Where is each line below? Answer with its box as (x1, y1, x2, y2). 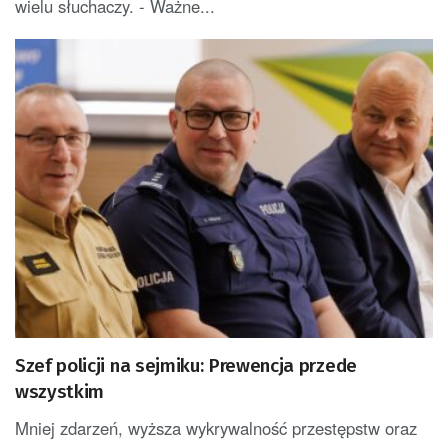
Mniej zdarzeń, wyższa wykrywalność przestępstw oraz (15, 415, 417, 440)
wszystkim (15, 379, 105, 403)
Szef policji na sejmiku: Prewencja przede (15, 353, 357, 377)
